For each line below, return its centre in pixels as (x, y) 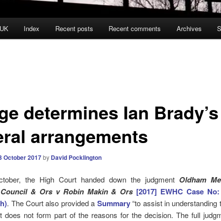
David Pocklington (76, 157)
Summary (113, 203)
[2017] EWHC (162, 192)
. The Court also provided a (52, 203)
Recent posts (74, 29)
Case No (202, 192)
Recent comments (135, 29)
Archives (189, 29)
